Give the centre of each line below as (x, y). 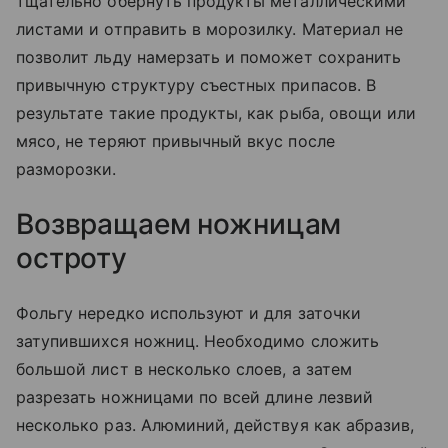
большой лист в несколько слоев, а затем (184, 369)
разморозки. (69, 169)
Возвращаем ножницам (179, 224)
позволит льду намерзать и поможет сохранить (209, 57)
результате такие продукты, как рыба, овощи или (216, 113)
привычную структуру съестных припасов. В (196, 85)
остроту (75, 258)
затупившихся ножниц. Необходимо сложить (197, 341)
